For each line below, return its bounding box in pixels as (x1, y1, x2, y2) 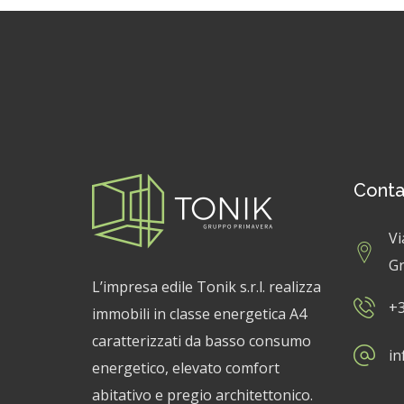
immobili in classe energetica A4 (92, 304, 307, 325)
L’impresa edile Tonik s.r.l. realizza (92, 277, 321, 298)
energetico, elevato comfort (92, 358, 280, 379)
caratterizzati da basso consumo (92, 331, 311, 352)
